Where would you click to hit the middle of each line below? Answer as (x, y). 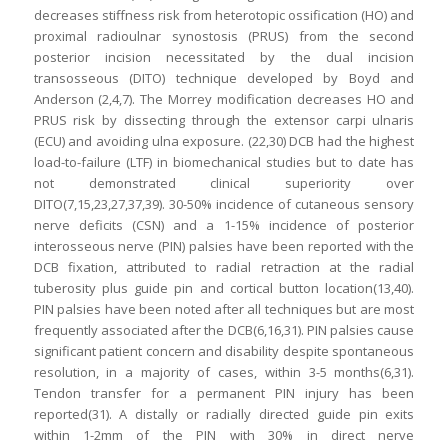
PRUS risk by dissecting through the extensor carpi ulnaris (224, 119)
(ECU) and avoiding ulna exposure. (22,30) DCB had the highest (224, 140)
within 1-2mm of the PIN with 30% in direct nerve (224, 434)
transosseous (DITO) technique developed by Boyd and (224, 77)
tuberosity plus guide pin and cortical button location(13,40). (224, 287)
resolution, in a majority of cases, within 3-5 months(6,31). (224, 371)
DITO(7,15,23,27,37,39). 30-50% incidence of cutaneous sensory (224, 203)
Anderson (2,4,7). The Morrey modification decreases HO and (224, 98)
